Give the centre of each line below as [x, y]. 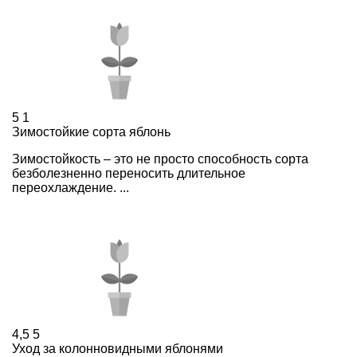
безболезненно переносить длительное [129, 173]
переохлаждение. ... [71, 187]
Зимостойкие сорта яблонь [91, 131]
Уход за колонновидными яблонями [118, 348]
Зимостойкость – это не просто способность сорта [160, 159]
